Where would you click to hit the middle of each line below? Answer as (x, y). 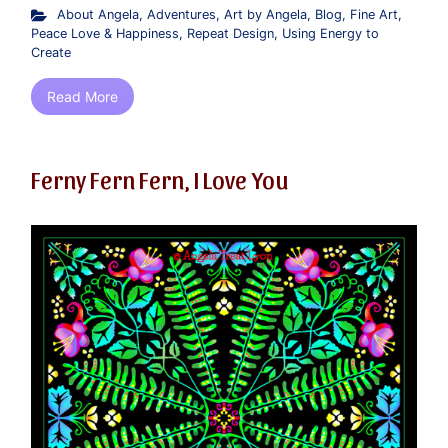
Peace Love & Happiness (105, 34)
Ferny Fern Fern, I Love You (160, 179)
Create (51, 53)
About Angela (97, 15)
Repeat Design (230, 34)
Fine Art (373, 15)
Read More (82, 97)
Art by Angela (265, 15)
